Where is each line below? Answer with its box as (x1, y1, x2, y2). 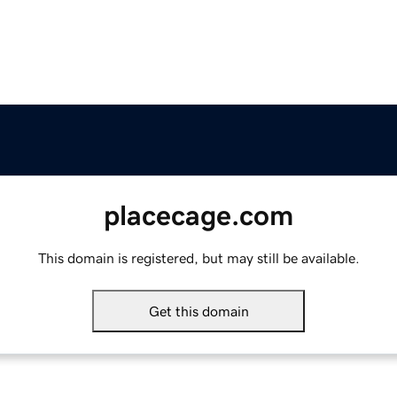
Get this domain (148, 304, 249, 319)
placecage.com (104, 201, 293, 230)
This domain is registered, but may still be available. (37, 251, 360, 266)
